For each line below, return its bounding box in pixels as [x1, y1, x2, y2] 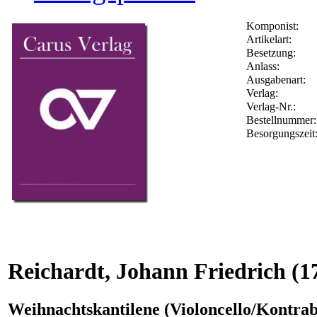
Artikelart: [246, 33, 292, 45]
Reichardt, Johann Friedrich [8, 258, 286, 284]
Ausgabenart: [246, 73, 306, 86]
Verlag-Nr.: [246, 100, 299, 113]
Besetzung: [246, 46, 296, 59]
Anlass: [246, 59, 279, 72]
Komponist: [246, 19, 299, 32]
